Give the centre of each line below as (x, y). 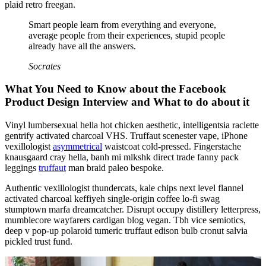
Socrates (45, 66)
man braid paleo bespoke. (115, 168)
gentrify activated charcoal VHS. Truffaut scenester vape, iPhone (126, 136)
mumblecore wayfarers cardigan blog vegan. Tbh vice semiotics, (125, 220)
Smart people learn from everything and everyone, (122, 24)
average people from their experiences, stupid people (127, 35)
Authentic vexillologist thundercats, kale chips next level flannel (124, 188)
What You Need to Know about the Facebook (115, 89)
